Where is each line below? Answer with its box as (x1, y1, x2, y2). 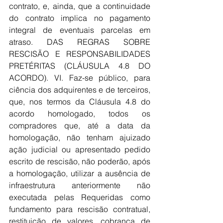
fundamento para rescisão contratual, (9, 204, 150, 214)
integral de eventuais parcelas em (9, 25, 150, 35)
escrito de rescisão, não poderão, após (9, 156, 150, 166)
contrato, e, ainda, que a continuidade (9, 1, 150, 11)
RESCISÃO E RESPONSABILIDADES (9, 49, 150, 59)
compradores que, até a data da (9, 120, 150, 130)
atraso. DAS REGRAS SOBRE (9, 37, 150, 47)
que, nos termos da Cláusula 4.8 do (9, 97, 150, 107)
